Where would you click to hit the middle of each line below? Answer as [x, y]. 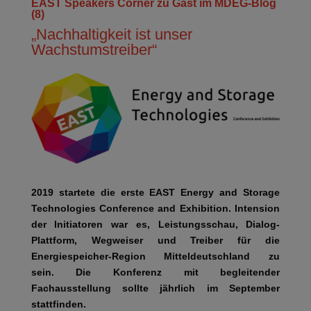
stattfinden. [58, 304]
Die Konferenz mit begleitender [178, 272]
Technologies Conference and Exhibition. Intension [155, 208]
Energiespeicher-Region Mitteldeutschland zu [155, 256]
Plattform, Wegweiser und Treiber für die [155, 240]
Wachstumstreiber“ [94, 50]
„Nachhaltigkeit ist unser [111, 35]
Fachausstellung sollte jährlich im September [155, 288]
